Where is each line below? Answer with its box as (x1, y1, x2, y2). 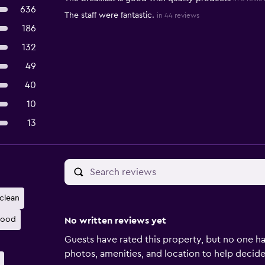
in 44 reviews (156, 12, 199, 19)
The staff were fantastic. (64, 11, 154, 20)
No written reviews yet (64, 216, 166, 225)
